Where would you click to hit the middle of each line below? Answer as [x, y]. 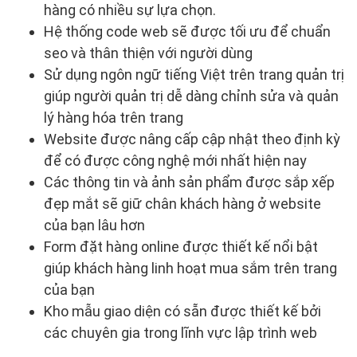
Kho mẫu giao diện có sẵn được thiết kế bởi [182, 311]
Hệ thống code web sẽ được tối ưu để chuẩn [187, 31]
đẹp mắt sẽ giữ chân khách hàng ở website [182, 203]
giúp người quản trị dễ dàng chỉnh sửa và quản [191, 96]
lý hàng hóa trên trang [114, 117]
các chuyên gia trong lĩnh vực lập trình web [180, 332]
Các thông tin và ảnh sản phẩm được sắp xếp [189, 182]
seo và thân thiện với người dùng [148, 53]
